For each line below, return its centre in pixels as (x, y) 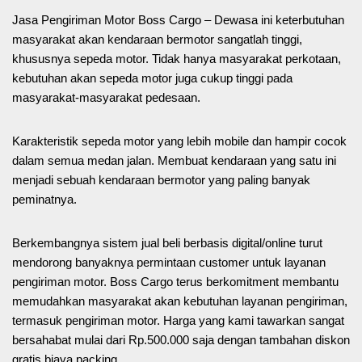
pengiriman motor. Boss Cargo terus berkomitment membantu (175, 282)
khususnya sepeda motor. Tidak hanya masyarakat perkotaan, (177, 59)
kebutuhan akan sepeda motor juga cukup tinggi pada (152, 78)
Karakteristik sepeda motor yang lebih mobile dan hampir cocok (179, 141)
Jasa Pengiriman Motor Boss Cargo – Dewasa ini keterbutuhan (178, 20)
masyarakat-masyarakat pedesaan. (106, 98)
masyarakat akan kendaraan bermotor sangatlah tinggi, (157, 40)
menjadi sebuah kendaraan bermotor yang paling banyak (161, 180)
